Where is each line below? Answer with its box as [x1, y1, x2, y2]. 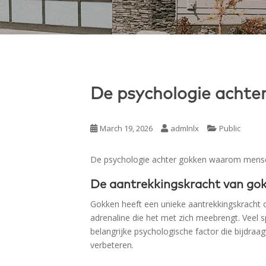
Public [219, 123, 240, 134]
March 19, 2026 [100, 123, 153, 134]
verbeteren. [90, 239, 134, 251]
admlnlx [170, 123, 199, 134]
